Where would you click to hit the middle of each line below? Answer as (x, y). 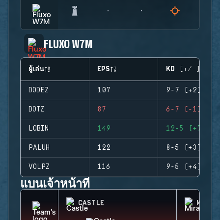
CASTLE (91, 203)
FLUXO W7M (69, 43)
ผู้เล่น (36, 69)
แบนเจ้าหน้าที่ (55, 183)
